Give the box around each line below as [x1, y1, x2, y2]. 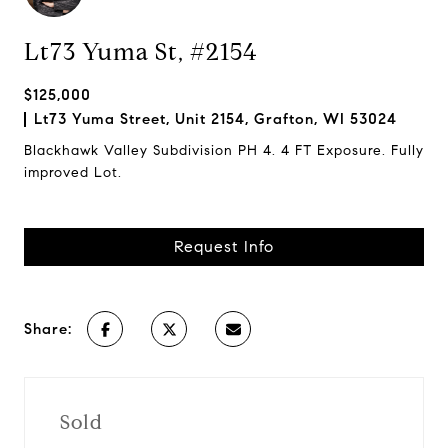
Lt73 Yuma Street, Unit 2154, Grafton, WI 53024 [34, 110, 397, 128]
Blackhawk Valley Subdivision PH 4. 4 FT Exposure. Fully [24, 142, 424, 159]
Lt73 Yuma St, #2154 [24, 37, 257, 67]
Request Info [174, 237, 274, 256]
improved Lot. [24, 164, 122, 181]
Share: [24, 320, 72, 338]
